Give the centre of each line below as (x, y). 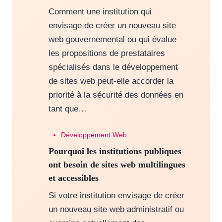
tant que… (67, 109)
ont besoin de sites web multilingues (117, 165)
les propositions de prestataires (107, 54)
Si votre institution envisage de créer (116, 196)
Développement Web (94, 135)
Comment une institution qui (100, 12)
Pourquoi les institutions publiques (115, 151)
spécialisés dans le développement (113, 67)
